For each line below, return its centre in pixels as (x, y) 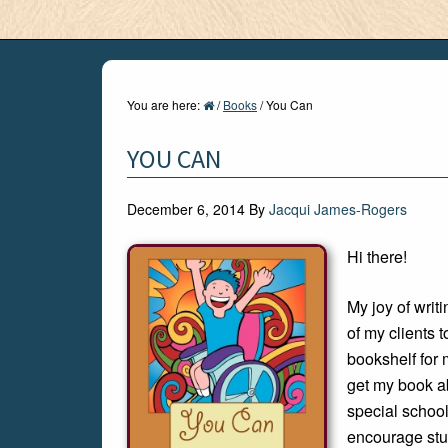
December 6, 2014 (186, 209)
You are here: (165, 104)
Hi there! (377, 256)
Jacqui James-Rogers (338, 209)
